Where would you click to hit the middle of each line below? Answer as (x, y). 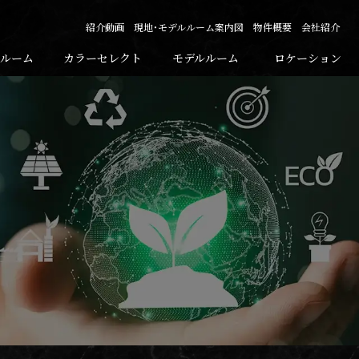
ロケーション (308, 58)
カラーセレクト (103, 58)
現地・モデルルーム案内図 (188, 26)
